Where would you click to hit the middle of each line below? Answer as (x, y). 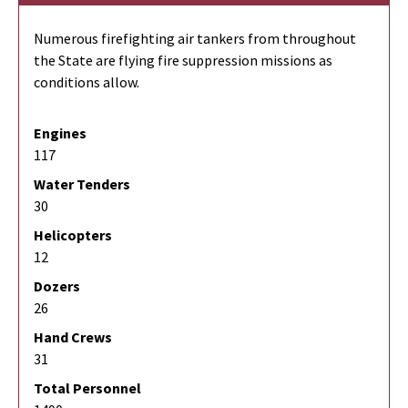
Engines (60, 133)
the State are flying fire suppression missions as (183, 61)
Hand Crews (73, 337)
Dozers (57, 286)
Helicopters (73, 235)
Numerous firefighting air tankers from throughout (195, 39)
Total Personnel (87, 388)
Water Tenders (82, 184)
